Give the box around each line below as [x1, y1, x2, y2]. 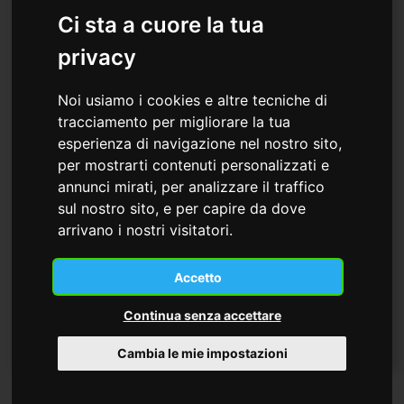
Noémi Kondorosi [26, 262, 193, 289]
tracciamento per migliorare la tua [58, 112, 291, 131]
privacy [58, 43, 137, 70]
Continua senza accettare [123, 307, 281, 323]
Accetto [174, 269, 223, 285]
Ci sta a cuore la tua [58, 11, 265, 38]
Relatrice [26, 239, 89, 261]
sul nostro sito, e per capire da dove [58, 198, 307, 217]
